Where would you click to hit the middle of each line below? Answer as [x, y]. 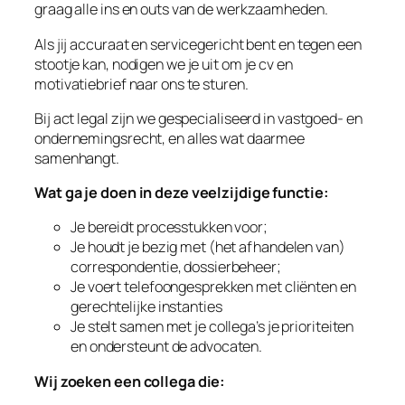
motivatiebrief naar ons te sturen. [141, 84]
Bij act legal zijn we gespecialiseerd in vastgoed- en [198, 118]
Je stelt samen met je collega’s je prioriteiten [212, 327]
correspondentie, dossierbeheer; [176, 267]
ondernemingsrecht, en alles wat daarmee [170, 138]
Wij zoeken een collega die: [130, 381]
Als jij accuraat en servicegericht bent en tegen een [198, 44]
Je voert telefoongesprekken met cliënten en [213, 287]
